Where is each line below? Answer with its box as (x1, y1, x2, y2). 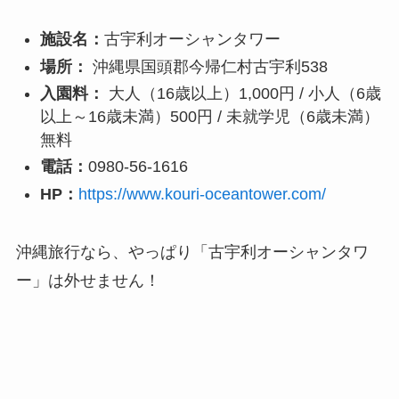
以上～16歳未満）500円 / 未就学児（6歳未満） (39, 108, 379, 126)
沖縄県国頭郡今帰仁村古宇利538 (87, 57, 328, 76)
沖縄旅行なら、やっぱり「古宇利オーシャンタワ (15, 242, 369, 261)
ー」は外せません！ (15, 271, 160, 289)
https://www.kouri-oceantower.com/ (77, 184, 326, 203)
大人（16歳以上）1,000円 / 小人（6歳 (103, 85, 381, 102)
